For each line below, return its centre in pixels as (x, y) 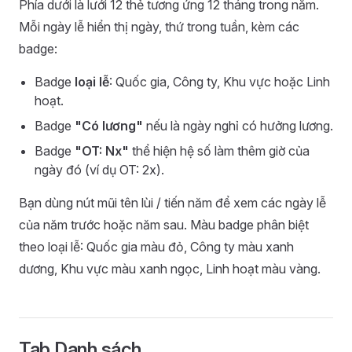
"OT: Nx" (102, 151)
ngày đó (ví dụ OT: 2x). (99, 170)
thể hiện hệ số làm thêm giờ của (219, 151)
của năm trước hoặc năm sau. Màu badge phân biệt (164, 225)
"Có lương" (109, 126)
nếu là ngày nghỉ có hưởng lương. (238, 126)
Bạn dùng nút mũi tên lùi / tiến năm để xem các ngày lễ (172, 203)
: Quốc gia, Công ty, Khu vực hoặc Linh (220, 82)
